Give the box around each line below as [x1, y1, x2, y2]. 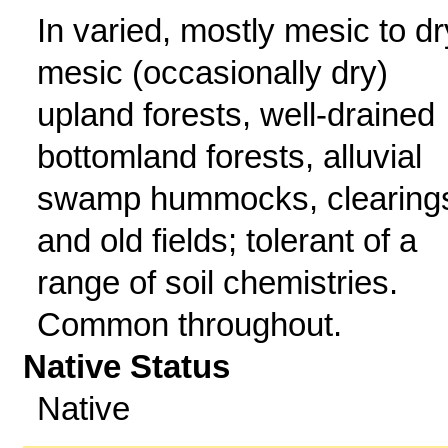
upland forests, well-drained [36, 96, 435, 133]
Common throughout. [36, 306, 342, 343]
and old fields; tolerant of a [36, 222, 417, 259]
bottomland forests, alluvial [36, 138, 422, 175]
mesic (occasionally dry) [36, 54, 388, 91]
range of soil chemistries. [36, 264, 398, 301]
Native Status [23, 348, 231, 385]
